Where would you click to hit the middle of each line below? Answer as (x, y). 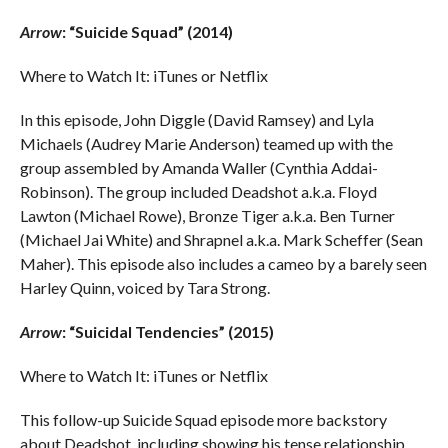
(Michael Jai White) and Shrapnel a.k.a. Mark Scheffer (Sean (221, 239)
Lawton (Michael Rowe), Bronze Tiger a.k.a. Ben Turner (207, 215)
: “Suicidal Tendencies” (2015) (167, 331)
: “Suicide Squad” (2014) (147, 31)
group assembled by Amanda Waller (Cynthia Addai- (198, 167)
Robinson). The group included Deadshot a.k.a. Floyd (198, 191)
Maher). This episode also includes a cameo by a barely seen (223, 263)
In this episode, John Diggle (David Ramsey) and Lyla (196, 119)
